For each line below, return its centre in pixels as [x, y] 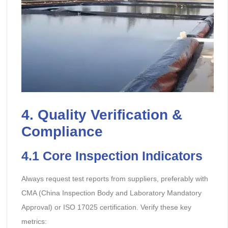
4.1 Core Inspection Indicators [112, 156]
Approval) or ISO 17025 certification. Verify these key [106, 207]
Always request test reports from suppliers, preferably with [115, 179]
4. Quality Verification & [102, 115]
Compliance [62, 132]
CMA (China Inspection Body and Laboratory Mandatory [111, 193]
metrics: [34, 222]
